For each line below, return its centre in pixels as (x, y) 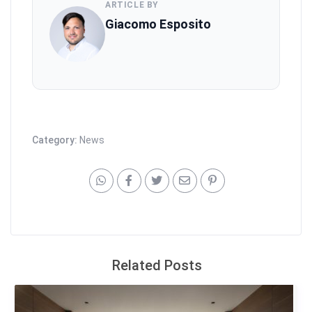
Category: (56, 140)
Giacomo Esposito (158, 24)
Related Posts (157, 266)
